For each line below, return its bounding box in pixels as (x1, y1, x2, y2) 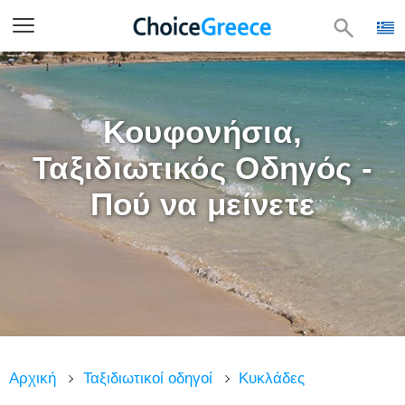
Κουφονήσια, (102, 114, 303, 149)
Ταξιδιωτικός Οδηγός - (33, 150, 372, 185)
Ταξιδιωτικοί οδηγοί (82, 370, 212, 387)
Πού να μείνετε (89, 186, 316, 221)
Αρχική (9, 370, 56, 387)
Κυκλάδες (239, 370, 306, 387)
